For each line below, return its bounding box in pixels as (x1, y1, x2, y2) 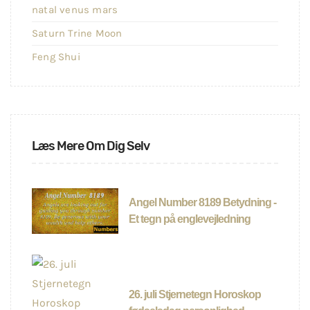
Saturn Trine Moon (32, 27, 122, 40)
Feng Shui (32, 51, 80, 64)
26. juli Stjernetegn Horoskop (128, 289, 261, 301)
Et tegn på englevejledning (128, 213, 250, 226)
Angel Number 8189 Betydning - (128, 197, 276, 209)
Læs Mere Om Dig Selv (32, 138, 149, 154)
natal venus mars (32, 3, 118, 17)
